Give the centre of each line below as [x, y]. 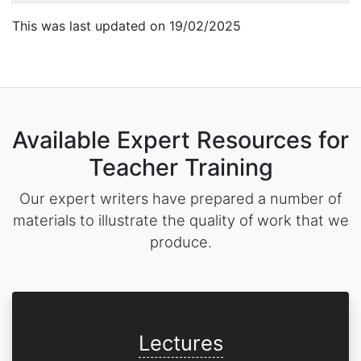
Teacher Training [180, 167]
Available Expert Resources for [180, 140]
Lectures [180, 343]
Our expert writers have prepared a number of [180, 198]
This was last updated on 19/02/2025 [127, 26]
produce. [180, 242]
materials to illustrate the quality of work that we [180, 220]
